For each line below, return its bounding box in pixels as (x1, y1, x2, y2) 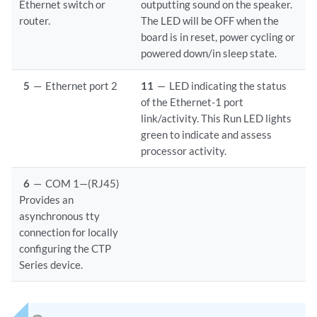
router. (19, 14, 51, 28)
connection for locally (19, 226, 119, 239)
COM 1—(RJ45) (45, 177, 120, 190)
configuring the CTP (19, 242, 112, 255)
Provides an (19, 193, 74, 207)
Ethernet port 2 (45, 79, 118, 93)
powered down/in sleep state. (141, 47, 277, 60)
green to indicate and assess (141, 128, 272, 142)
